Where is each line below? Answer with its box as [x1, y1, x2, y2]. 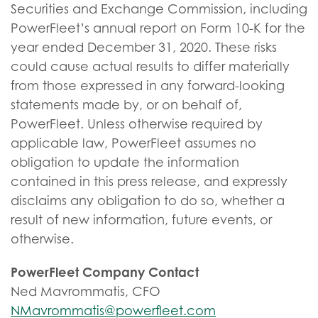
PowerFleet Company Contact [11, 264, 199, 280]
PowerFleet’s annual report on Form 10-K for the [11, 21, 305, 35]
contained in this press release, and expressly [11, 174, 287, 189]
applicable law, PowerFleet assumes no [11, 136, 256, 150]
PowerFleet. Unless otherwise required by [11, 116, 263, 131]
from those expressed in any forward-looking [11, 78, 285, 93]
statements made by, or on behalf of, [11, 97, 242, 112]
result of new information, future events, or [11, 212, 272, 227]
